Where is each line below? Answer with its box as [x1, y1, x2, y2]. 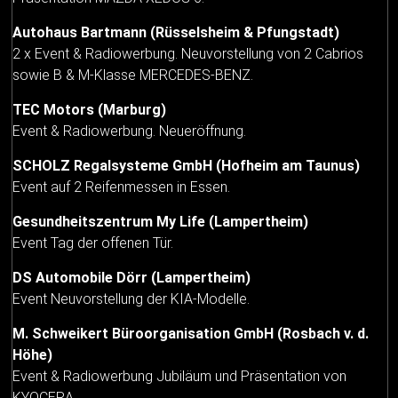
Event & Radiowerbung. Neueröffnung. [12, 122, 247, 139]
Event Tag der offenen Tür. [12, 234, 174, 251]
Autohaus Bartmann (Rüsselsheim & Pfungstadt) [12, 23, 340, 41]
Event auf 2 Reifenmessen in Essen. [12, 178, 231, 195]
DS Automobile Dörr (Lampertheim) [12, 268, 251, 286]
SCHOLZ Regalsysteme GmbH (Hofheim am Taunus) [12, 156, 361, 174]
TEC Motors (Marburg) [12, 100, 167, 118]
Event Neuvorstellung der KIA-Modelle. [12, 290, 251, 307]
